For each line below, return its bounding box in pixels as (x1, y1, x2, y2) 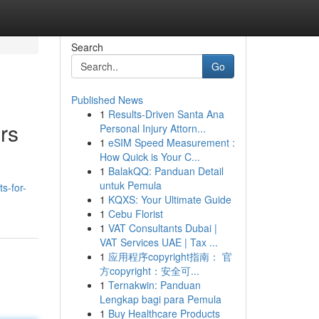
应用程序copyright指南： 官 (108, 249, 232, 263)
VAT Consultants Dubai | (108, 221, 217, 235)
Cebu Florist (108, 206, 163, 221)
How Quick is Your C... (99, 150, 200, 164)
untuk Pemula (99, 178, 162, 192)
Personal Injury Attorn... (99, 121, 206, 135)
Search (70, 40, 103, 54)
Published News (70, 93, 143, 107)
